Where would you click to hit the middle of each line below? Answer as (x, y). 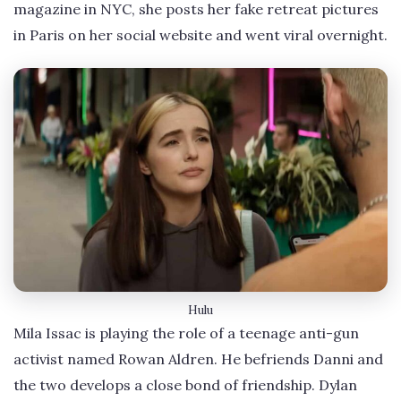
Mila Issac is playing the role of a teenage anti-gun (186, 333)
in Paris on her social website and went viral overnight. (200, 34)
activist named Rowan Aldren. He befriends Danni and (198, 358)
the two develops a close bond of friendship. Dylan (185, 384)
